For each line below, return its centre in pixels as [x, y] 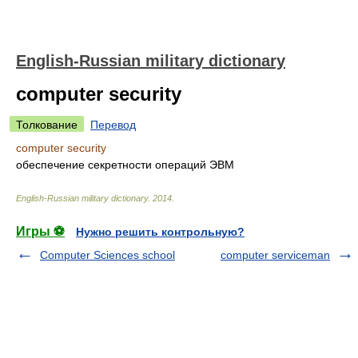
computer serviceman [275, 255]
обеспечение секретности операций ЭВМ [125, 165]
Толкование [47, 125]
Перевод [113, 125]
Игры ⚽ [40, 231]
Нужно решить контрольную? [160, 232]
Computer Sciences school [107, 255]
